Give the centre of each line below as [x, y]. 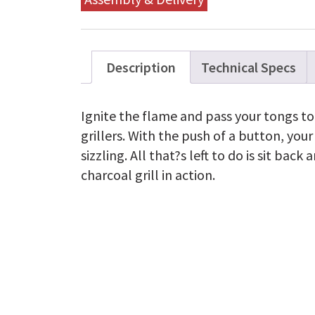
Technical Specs [249, 67]
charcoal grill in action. [148, 174]
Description [141, 67]
